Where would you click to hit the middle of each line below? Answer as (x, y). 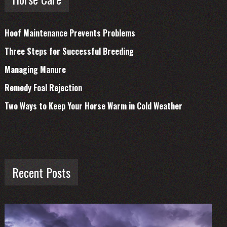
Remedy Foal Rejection (43, 88)
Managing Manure (35, 69)
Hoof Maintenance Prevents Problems (70, 33)
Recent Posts (41, 172)
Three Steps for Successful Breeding (69, 51)
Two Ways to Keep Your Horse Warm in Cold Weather (93, 106)
